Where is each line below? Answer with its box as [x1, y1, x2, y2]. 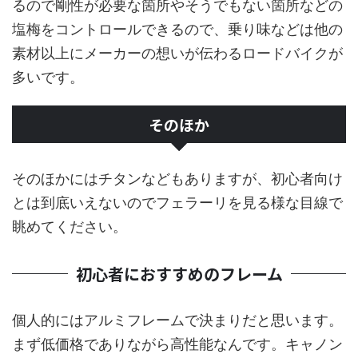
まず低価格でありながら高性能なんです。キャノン [12, 335, 343, 352]
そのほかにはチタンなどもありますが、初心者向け [12, 169, 343, 187]
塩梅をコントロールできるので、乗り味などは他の [12, 20, 343, 38]
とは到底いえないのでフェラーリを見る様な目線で [12, 193, 343, 211]
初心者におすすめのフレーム [75, 261, 283, 285]
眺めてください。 [12, 217, 127, 235]
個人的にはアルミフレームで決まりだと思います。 [12, 311, 343, 328]
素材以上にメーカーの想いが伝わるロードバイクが [12, 44, 343, 62]
